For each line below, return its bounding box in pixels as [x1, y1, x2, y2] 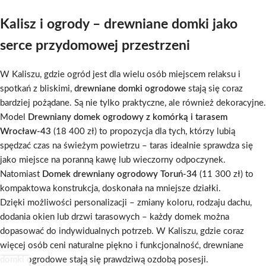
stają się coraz [186, 84, 243, 93]
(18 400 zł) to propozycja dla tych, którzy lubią [51, 126, 235, 136]
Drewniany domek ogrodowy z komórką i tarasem [28, 112, 227, 122]
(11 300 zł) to [197, 169, 254, 179]
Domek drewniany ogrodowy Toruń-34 [42, 169, 197, 179]
